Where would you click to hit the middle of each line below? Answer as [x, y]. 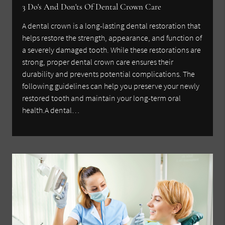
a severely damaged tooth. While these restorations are [112, 50]
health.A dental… [51, 110]
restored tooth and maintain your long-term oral [102, 98]
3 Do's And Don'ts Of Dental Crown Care [92, 7]
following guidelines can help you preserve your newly [111, 86]
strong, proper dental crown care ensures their [98, 62]
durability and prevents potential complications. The [109, 74]
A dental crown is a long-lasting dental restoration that [111, 26]
